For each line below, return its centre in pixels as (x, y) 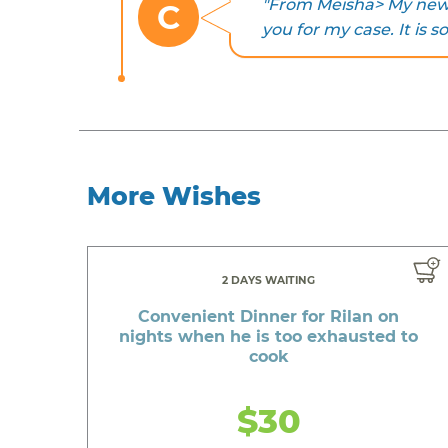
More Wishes (174, 195)
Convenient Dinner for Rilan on (269, 316)
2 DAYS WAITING (269, 280)
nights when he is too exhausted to (269, 336)
